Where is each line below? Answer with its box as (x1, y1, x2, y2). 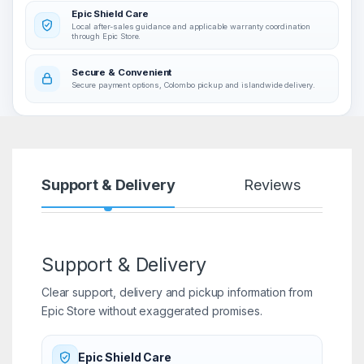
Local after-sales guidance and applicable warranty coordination (71, 21, 311, 31)
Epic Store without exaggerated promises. (41, 303, 262, 318)
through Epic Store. (71, 31, 141, 41)
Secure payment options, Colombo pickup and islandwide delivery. (71, 80, 316, 89)
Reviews (244, 175, 301, 193)
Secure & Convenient (71, 66, 172, 78)
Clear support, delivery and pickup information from (41, 284, 313, 299)
